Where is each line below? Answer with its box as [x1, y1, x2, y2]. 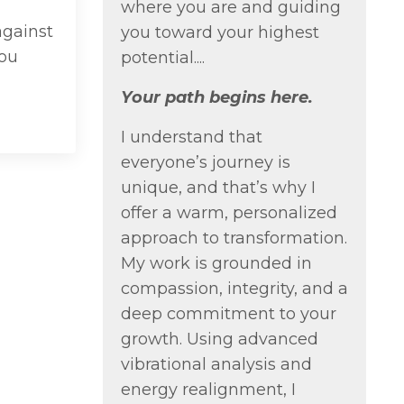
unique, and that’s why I [120, 177, 316, 197]
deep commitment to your [120, 303, 336, 324]
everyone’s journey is [120, 151, 290, 172]
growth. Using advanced [120, 328, 318, 349]
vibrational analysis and [120, 353, 312, 374]
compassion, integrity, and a [120, 278, 348, 298]
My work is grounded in [120, 252, 312, 273]
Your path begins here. [120, 87, 313, 107]
